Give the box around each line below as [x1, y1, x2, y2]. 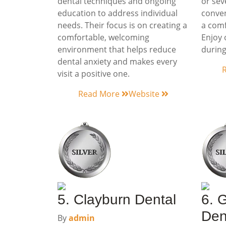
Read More [78, 88, 122, 99]
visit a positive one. [58, 68, 130, 79]
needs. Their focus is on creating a [58, 20, 187, 31]
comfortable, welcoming [58, 32, 149, 43]
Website [129, 88, 161, 99]
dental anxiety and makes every [58, 56, 177, 67]
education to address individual [58, 8, 178, 19]
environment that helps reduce [58, 44, 176, 55]
